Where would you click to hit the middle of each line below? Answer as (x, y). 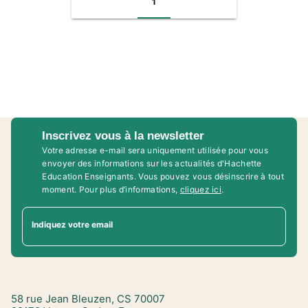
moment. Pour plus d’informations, (111, 189)
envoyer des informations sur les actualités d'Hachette (152, 163)
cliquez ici (201, 189)
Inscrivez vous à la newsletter (123, 135)
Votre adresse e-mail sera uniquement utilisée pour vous (155, 150)
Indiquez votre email (72, 224)
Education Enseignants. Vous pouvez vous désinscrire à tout (163, 176)
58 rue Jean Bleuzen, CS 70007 (88, 298)
